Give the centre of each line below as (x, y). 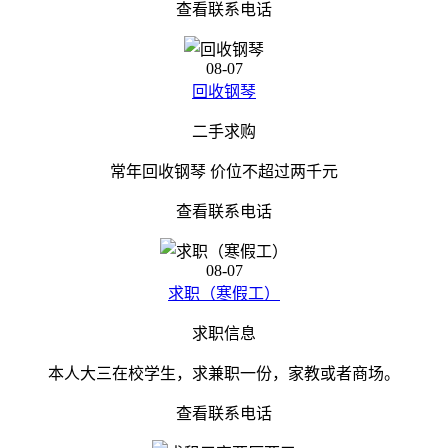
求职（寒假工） (224, 293)
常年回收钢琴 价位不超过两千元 (224, 171)
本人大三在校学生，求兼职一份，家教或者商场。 (224, 373)
